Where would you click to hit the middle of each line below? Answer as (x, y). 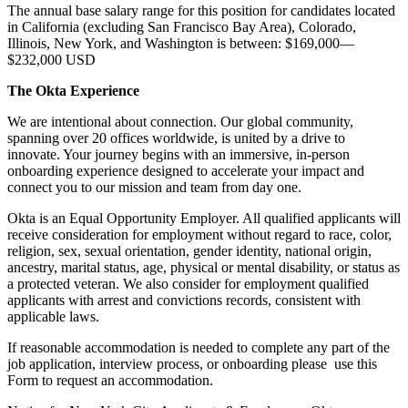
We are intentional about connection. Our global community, (180, 121)
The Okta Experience (73, 90)
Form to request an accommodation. (110, 380)
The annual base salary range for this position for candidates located (201, 10)
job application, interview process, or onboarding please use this (192, 363)
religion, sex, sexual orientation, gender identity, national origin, (189, 250)
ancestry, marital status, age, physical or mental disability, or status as (204, 267)
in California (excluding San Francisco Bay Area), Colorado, (182, 26)
